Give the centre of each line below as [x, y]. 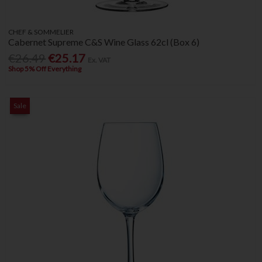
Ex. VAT [99, 60]
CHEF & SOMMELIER [41, 32]
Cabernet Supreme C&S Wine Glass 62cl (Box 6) [104, 42]
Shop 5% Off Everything [45, 69]
